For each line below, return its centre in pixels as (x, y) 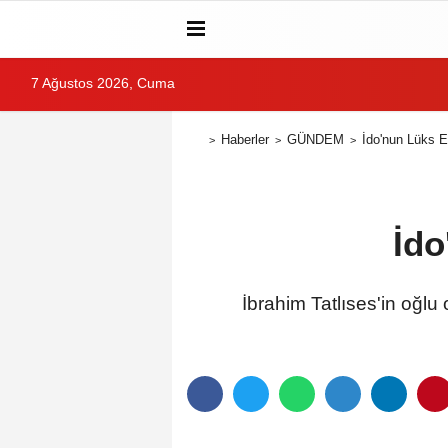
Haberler (244, 140)
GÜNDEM (315, 140)
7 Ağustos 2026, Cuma (103, 84)
